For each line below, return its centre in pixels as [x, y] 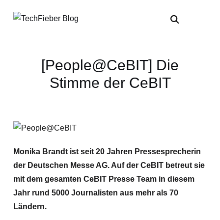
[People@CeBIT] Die [110, 65]
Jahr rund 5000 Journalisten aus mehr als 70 [96, 193]
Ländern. [30, 206]
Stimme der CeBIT [110, 83]
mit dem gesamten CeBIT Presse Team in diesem [104, 179]
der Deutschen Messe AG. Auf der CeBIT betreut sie [109, 165]
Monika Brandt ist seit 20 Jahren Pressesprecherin [107, 151]
